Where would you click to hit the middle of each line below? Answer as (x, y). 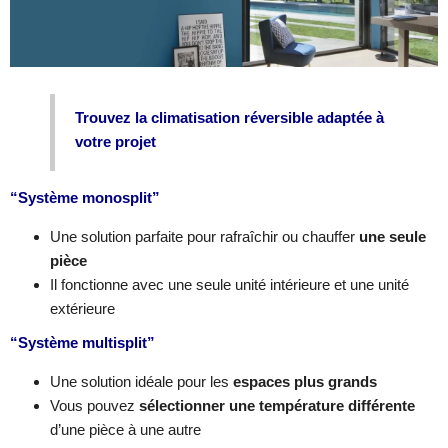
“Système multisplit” (82, 343)
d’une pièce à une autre (125, 430)
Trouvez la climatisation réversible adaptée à (229, 118)
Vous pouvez (94, 406)
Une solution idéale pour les (141, 382)
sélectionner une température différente (277, 406)
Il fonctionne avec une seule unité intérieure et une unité (229, 285)
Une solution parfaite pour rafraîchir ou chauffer (204, 237)
